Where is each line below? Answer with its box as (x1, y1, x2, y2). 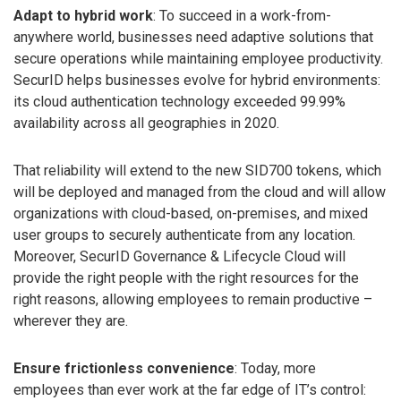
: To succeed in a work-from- (153, 7, 331, 25)
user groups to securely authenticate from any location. (13, 226, 355, 244)
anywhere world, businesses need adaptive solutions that (13, 29, 373, 47)
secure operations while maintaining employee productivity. (13, 50, 383, 68)
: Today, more (235, 360, 316, 378)
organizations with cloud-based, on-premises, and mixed (13, 205, 368, 223)
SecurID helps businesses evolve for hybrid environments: (13, 72, 380, 90)
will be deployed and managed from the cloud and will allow (13, 183, 386, 201)
